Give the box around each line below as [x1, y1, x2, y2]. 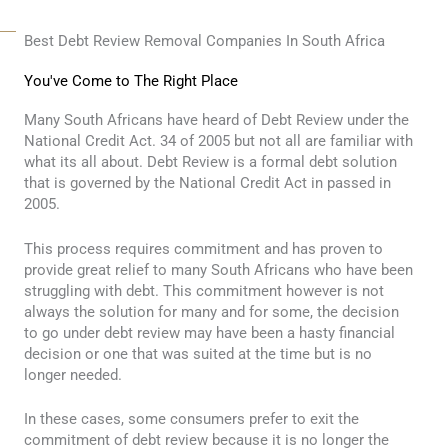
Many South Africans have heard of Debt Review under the [24, 111, 409, 130]
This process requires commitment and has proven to [24, 239, 383, 258]
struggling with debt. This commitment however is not [24, 281, 384, 300]
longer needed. [24, 365, 122, 384]
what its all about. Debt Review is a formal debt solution [24, 153, 397, 172]
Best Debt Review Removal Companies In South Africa [24, 32, 385, 51]
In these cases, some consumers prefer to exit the [24, 409, 359, 428]
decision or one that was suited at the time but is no [24, 344, 372, 363]
